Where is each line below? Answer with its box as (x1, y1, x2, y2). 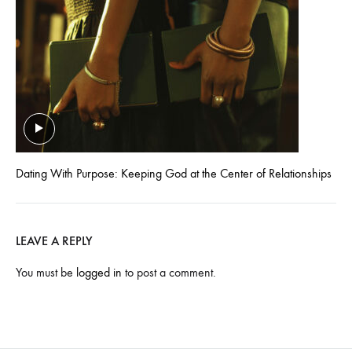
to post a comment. (122, 265, 216, 280)
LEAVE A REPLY (16, 233, 93, 249)
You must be (16, 265, 76, 280)
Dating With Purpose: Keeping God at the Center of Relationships (16, 166, 332, 181)
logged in (76, 265, 122, 280)
